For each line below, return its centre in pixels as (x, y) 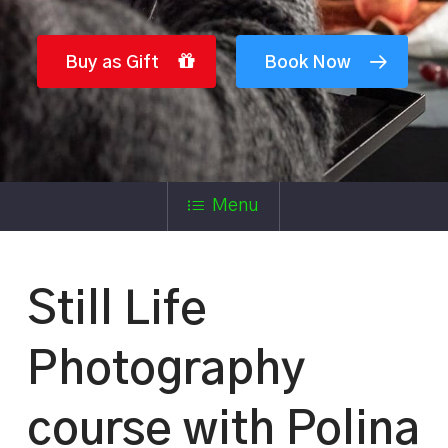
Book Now (308, 62)
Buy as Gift (112, 62)
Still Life (116, 310)
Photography (165, 370)
